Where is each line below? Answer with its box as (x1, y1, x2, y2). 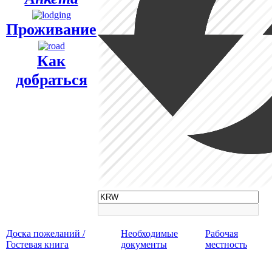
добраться (15, 70, 87, 89)
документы (121, 239, 167, 250)
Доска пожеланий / (6, 228, 85, 239)
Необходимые (121, 228, 178, 239)
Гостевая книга (6, 239, 69, 250)
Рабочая (205, 228, 238, 239)
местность (205, 239, 247, 250)
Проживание (6, 20, 97, 38)
